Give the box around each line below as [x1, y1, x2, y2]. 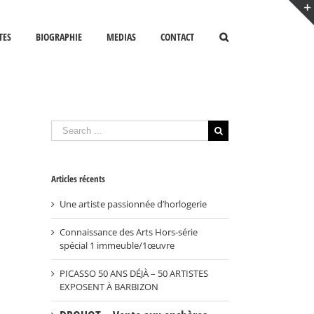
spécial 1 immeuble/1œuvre [60, 239, 175, 252]
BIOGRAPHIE [36, 29, 82, 43]
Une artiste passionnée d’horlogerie [60, 198, 207, 211]
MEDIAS [107, 29, 136, 43]
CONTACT [161, 29, 194, 43]
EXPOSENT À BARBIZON [60, 280, 158, 294]
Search [50, 120, 78, 132]
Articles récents [51, 172, 105, 185]
